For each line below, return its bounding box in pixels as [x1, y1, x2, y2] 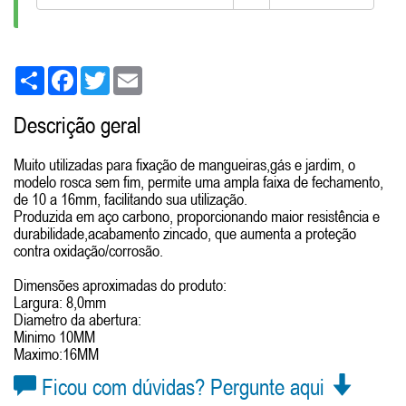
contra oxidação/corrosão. [14, 241, 163, 261]
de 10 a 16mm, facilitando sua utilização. [14, 189, 247, 209]
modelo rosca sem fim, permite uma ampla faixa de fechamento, [14, 172, 383, 192]
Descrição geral [14, 112, 141, 139]
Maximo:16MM [14, 344, 99, 364]
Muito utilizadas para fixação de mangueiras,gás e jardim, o [14, 155, 355, 175]
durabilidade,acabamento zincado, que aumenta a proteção [14, 224, 356, 244]
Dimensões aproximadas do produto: [14, 275, 227, 295]
